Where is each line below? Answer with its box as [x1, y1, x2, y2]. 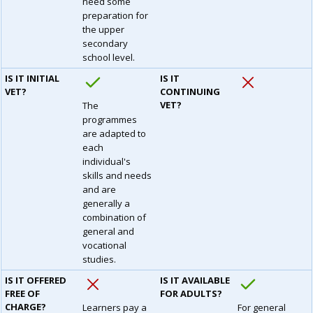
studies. [82, 253, 116, 266]
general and [82, 225, 134, 238]
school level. [82, 51, 135, 64]
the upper [82, 23, 124, 36]
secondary [82, 37, 128, 50]
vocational [82, 239, 126, 252]
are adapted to [82, 127, 146, 140]
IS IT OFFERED [5, 274, 66, 287]
